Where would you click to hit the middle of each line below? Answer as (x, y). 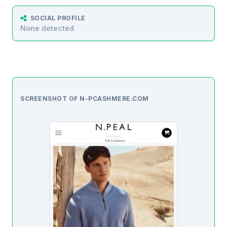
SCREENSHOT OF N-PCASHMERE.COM (85, 99)
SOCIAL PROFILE (58, 18)
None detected (47, 28)
